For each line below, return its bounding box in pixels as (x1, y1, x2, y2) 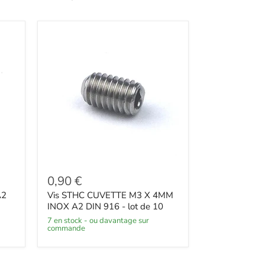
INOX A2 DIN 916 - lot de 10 (47, 201, 164, 213)
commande (47, 222, 86, 234)
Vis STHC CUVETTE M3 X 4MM (47, 189, 174, 202)
